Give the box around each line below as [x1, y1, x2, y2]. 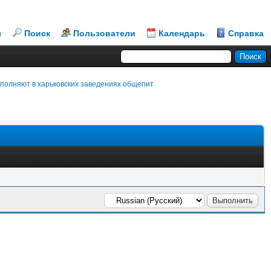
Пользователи [73, 28, 135, 38]
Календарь [158, 28, 205, 38]
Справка [228, 28, 264, 38]
